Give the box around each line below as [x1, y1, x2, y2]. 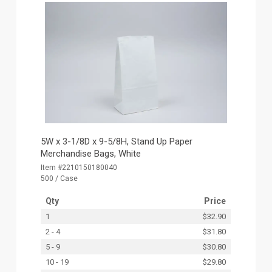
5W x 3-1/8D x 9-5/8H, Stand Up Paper [41, 135, 193, 147]
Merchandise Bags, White [41, 148, 141, 159]
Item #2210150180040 [41, 163, 118, 172]
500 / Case [41, 174, 78, 183]
